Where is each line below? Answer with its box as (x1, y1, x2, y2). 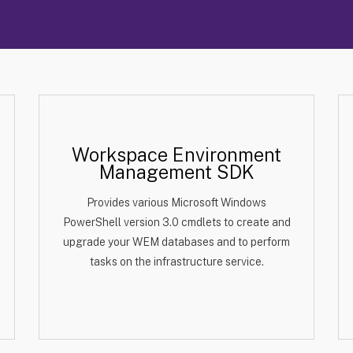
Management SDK (98, 161, 255, 183)
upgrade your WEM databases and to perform (63, 236, 290, 248)
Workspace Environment (72, 143, 281, 165)
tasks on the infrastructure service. (89, 255, 264, 268)
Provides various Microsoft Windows (87, 196, 266, 209)
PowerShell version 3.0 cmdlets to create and (62, 216, 291, 229)
